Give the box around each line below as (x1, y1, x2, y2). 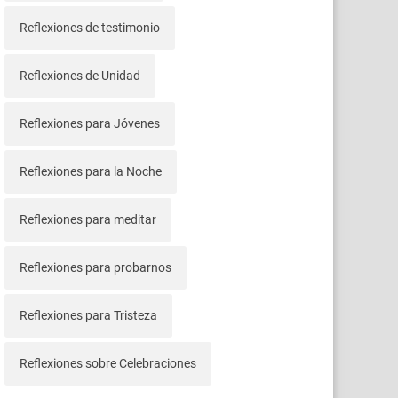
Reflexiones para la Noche (19, 163, 162, 179)
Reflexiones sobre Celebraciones (19, 355, 196, 370)
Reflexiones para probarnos (19, 259, 171, 275)
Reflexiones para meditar (19, 211, 156, 227)
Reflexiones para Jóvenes (19, 115, 160, 131)
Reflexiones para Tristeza (19, 307, 157, 322)
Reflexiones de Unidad (19, 68, 140, 83)
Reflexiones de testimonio (19, 20, 160, 35)
